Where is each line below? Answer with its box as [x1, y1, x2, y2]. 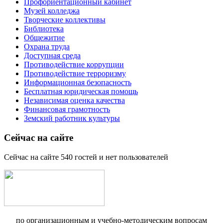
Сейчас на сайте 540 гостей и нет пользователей [4, 152, 168, 161]
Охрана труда [24, 42, 70, 51]
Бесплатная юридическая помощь [24, 87, 138, 96]
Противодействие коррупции [24, 60, 124, 69]
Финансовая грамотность [24, 105, 110, 114]
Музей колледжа [24, 6, 80, 15]
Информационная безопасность [24, 78, 131, 87]
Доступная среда [24, 51, 81, 60]
